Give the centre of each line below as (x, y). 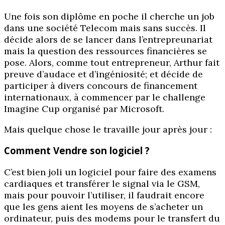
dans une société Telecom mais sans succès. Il (105, 28)
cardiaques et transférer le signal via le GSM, (102, 184)
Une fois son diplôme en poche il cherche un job (109, 16)
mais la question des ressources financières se (105, 51)
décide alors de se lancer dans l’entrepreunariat (108, 39)
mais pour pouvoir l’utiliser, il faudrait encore (104, 195)
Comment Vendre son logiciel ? (77, 151)
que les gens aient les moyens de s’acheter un (103, 207)
